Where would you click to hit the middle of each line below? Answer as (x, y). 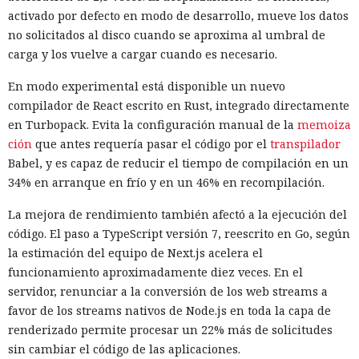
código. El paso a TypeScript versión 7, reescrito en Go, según (179, 233)
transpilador (305, 143)
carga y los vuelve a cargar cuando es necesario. (143, 54)
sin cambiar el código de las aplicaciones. (124, 349)
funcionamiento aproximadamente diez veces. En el (155, 272)
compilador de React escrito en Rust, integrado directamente (179, 105)
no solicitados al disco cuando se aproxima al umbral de (167, 34)
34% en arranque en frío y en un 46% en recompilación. (166, 182)
